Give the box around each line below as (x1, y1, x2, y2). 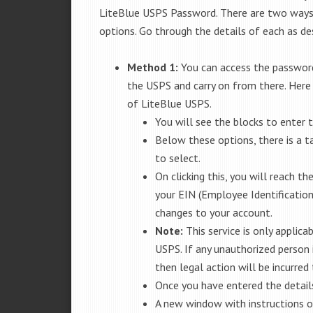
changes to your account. (155, 205, 272, 219)
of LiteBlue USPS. (127, 96, 212, 110)
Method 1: (127, 60, 181, 74)
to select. (155, 151, 201, 165)
